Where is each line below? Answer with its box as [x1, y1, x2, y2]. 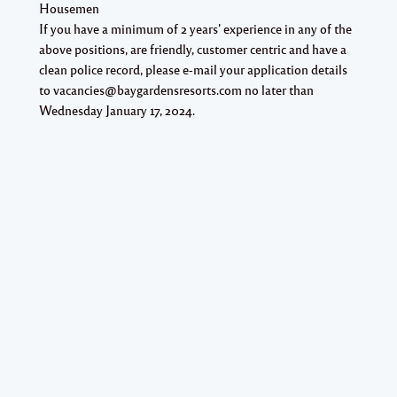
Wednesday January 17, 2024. [39, 101, 195, 118]
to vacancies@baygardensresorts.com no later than [39, 81, 314, 97]
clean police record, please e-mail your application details [39, 60, 347, 77]
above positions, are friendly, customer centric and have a [39, 40, 346, 57]
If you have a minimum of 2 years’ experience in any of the [39, 19, 352, 36]
